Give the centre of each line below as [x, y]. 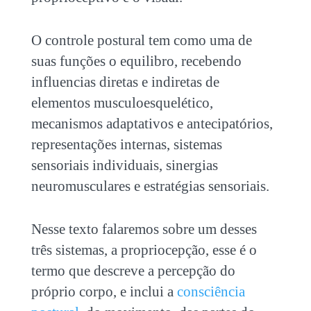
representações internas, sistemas [126, 144]
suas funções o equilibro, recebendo [136, 61]
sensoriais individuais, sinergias [124, 165]
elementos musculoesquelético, [122, 102]
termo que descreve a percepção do [133, 270]
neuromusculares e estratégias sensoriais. [150, 186]
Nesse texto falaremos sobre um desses [144, 229]
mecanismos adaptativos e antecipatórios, [152, 123]
